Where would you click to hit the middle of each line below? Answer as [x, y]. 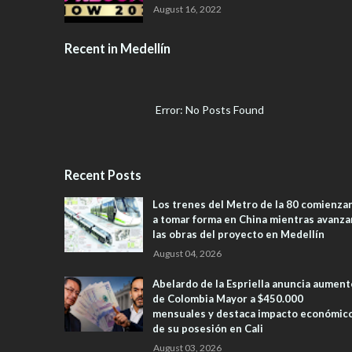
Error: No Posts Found [211, 110]
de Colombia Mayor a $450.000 [228, 299]
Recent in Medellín [117, 49]
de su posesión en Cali [208, 329]
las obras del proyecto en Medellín [238, 235]
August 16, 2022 [187, 9]
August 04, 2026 [187, 254]
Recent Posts [103, 175]
